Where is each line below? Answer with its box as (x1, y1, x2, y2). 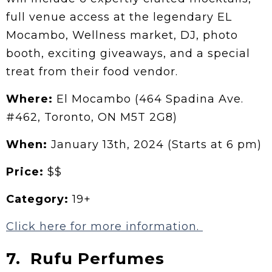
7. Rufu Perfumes (6, 248, 165, 268)
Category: (6, 192, 69, 206)
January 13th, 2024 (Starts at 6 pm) (47, 137, 262, 151)
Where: (6, 92, 53, 106)
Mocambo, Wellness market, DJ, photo (6, 28, 238, 42)
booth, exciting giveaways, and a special (6, 46, 250, 60)
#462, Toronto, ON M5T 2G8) (6, 110, 177, 124)
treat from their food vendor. (6, 64, 178, 78)
